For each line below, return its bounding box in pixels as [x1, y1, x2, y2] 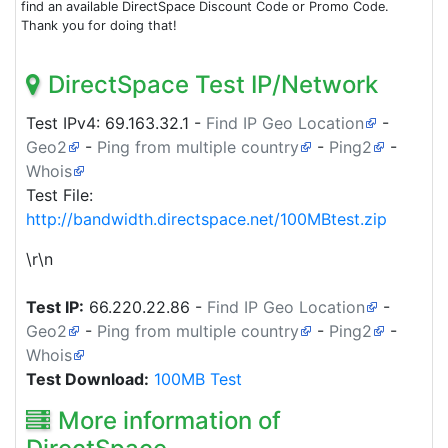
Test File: [26, 184, 93, 205]
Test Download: [26, 368, 149, 389]
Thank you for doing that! [21, 17, 177, 33]
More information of [58, 405, 281, 435]
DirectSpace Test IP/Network [48, 69, 378, 99]
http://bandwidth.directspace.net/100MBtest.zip [26, 208, 387, 229]
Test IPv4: [26, 112, 105, 133]
